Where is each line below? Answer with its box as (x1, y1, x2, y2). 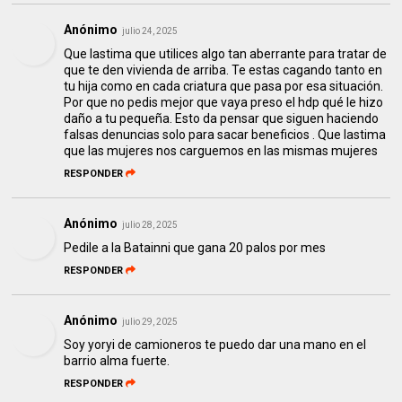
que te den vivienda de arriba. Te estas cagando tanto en (64, 62, 383, 77)
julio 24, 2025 (122, 25, 179, 36)
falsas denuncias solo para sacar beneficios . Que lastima (64, 127, 387, 142)
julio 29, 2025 (122, 316, 179, 327)
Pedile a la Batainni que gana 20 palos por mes (64, 240, 327, 255)
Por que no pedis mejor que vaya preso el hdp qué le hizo (64, 94, 384, 109)
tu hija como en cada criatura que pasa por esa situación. (64, 78, 384, 93)
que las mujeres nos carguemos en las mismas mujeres (64, 143, 379, 158)
